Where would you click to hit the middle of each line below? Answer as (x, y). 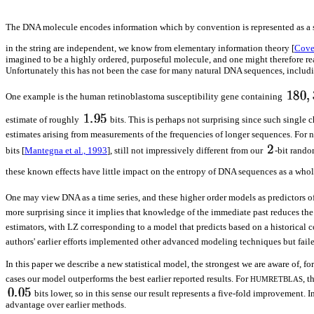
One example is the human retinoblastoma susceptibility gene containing (145, 96)
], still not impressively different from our (186, 150)
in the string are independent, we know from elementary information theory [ (150, 48)
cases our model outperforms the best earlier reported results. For (128, 279)
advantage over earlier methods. (66, 305)
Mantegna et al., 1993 (66, 150)
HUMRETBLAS (277, 279)
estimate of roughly (43, 120)
